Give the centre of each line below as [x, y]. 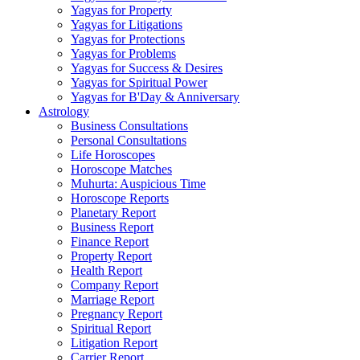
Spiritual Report [111, 328]
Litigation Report [114, 343]
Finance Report [110, 241]
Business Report [112, 227]
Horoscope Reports [120, 198]
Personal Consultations [129, 140]
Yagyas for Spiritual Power [139, 82]
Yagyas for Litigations [127, 25]
